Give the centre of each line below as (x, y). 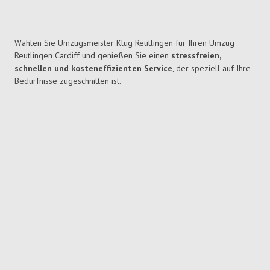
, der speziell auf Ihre (212, 68)
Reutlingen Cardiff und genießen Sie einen (93, 56)
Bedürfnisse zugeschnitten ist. (68, 81)
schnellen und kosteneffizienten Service (93, 68)
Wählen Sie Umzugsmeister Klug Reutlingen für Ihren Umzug (124, 43)
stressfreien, (196, 56)
